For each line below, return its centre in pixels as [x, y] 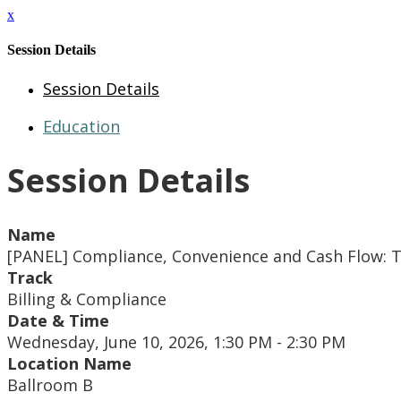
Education [81, 126]
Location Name [69, 363]
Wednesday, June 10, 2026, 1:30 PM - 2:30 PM [176, 341]
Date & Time [58, 320]
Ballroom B [50, 384]
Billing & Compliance [87, 299]
